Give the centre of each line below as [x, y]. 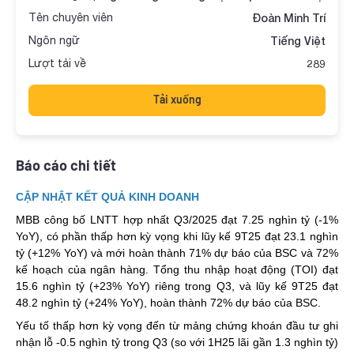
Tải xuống [177, 99]
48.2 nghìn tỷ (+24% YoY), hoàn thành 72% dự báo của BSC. [168, 303]
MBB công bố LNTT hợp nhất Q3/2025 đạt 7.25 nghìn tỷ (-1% [177, 220]
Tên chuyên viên [71, 17]
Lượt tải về [57, 63]
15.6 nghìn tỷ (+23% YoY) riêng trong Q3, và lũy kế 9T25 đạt [177, 286]
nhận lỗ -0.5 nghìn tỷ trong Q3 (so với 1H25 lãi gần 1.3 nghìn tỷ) [177, 342]
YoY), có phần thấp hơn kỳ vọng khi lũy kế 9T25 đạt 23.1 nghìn [177, 236]
